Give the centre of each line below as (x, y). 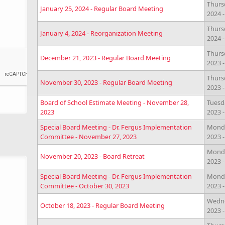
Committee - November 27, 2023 (88, 137)
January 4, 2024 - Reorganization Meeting (101, 33)
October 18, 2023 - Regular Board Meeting (102, 205)
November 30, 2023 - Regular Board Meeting (106, 82)
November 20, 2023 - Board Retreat (92, 156)
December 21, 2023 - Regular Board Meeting (105, 58)
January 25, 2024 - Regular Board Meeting (102, 9)
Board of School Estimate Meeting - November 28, (115, 102)
